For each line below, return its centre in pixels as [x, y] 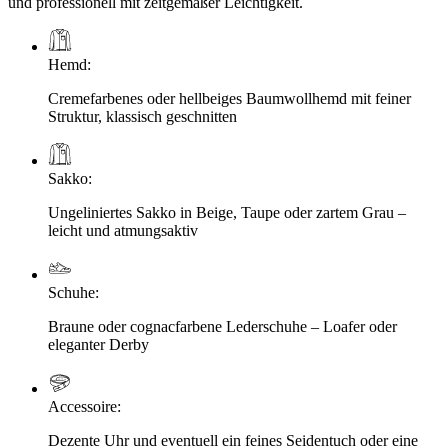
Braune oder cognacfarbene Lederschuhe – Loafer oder [222, 327]
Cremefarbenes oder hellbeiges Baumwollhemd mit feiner [229, 99]
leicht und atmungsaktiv [123, 231]
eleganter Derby [98, 345]
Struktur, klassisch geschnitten [142, 117]
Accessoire [82, 407]
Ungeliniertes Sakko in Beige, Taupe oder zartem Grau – [227, 213]
